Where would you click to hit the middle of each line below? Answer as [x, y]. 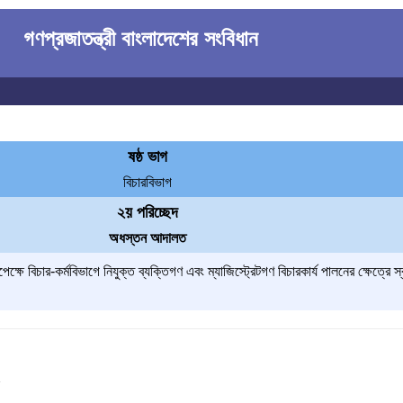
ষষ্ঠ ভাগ [148, 157]
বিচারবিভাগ [148, 182]
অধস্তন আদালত [148, 238]
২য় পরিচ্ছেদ [148, 212]
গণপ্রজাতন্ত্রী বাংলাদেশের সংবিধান [141, 38]
